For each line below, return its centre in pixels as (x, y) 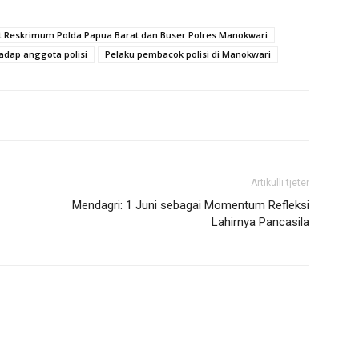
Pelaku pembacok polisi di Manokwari (188, 54)
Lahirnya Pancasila (260, 222)
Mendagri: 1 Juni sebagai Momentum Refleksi (191, 205)
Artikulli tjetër (280, 183)
